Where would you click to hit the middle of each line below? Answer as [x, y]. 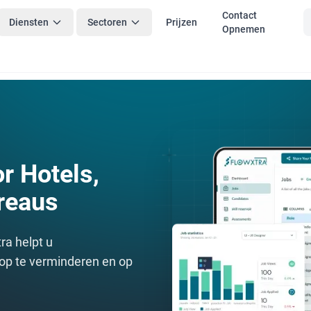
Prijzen [181, 22]
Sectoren [107, 22]
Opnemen [243, 29]
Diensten [28, 22]
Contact [239, 15]
